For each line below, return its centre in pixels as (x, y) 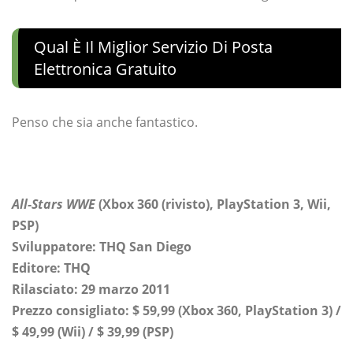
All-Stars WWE (54, 204)
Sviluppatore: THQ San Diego (102, 247)
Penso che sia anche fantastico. (105, 123)
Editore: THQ (51, 268)
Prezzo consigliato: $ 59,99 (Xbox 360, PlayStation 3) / (176, 311)
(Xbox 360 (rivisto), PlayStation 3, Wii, (213, 204)
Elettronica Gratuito (105, 69)
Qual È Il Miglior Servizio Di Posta (153, 47)
